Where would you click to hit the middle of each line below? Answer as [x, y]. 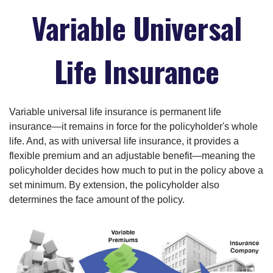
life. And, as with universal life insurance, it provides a [124, 141]
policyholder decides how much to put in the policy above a [136, 170]
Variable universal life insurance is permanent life [115, 112]
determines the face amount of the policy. [97, 200]
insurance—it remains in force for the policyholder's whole [133, 126]
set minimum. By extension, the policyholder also [114, 185]
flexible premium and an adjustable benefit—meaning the [132, 156]
